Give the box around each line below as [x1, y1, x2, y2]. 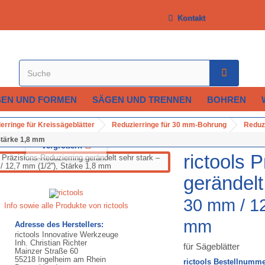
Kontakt [173, 14, 205, 22]
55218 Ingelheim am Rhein [14, 255, 106, 264]
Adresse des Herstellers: [14, 220, 104, 229]
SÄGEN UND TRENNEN [92, 95, 192, 105]
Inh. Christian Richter [14, 238, 87, 247]
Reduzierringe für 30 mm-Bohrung [112, 121, 227, 129]
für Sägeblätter [183, 241, 240, 251]
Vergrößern [41, 141, 82, 150]
